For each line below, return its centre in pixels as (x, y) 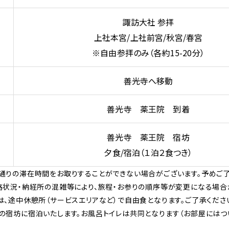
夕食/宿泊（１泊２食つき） (148, 153)
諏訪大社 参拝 (148, 22)
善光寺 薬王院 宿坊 (148, 137)
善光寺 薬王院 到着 (148, 109)
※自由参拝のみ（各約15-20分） (148, 53)
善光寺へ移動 (148, 81)
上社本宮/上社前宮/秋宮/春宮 (148, 38)
